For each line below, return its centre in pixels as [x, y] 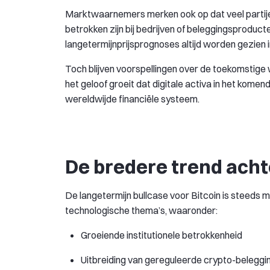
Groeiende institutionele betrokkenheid [162, 235]
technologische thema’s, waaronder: [141, 210]
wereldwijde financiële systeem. [132, 99]
